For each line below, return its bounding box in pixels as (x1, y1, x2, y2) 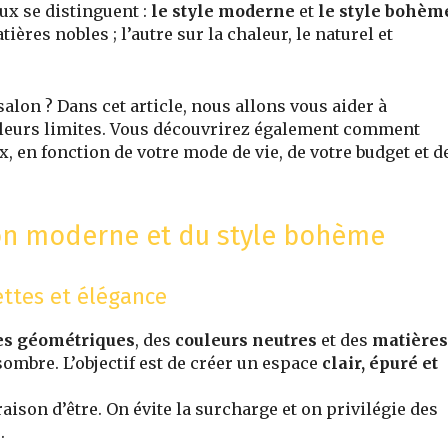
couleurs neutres (175, 329, 317, 350)
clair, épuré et (322, 352, 438, 373)
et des (317, 329, 372, 350)
